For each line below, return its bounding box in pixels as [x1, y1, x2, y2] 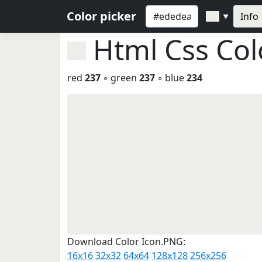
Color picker [67, 8, 136, 24]
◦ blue [155, 71, 187, 84]
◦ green [101, 71, 139, 84]
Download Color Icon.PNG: [67, 235, 185, 248]
